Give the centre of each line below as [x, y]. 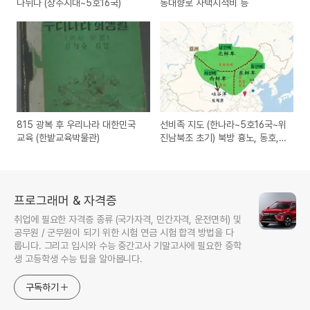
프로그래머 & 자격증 [65, 201]
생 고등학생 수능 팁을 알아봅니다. [79, 259]
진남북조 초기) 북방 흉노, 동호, [220, 138]
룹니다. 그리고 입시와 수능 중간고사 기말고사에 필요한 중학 [128, 246]
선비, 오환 [180, 151]
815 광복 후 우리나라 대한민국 [76, 125]
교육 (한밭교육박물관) [58, 138]
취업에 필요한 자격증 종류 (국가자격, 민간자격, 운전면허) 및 [128, 220]
